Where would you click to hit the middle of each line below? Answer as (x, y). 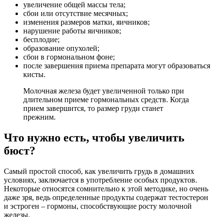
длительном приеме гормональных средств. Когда (106, 99)
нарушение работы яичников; (72, 31)
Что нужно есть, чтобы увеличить (94, 137)
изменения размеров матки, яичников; (86, 22)
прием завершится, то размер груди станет (93, 108)
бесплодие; (41, 39)
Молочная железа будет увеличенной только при (104, 91)
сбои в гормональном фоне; (69, 57)
